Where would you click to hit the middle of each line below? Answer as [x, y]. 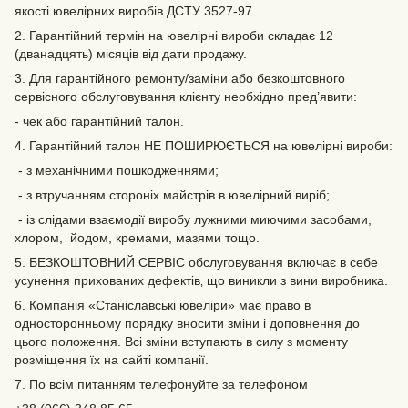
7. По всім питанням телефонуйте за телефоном [161, 384]
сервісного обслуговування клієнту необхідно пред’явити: [186, 97]
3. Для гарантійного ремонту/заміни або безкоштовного [180, 78]
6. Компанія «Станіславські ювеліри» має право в [163, 305]
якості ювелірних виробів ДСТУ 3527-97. [135, 11]
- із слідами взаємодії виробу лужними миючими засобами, [193, 219]
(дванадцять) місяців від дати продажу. [131, 54]
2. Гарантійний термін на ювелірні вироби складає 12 [174, 36]
